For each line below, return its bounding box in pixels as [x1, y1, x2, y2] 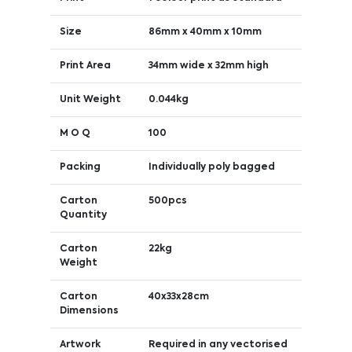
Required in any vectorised [148, 339, 288, 350]
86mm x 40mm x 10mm [148, 27, 262, 37]
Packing [59, 162, 101, 172]
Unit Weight [59, 94, 121, 104]
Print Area [59, 60, 111, 71]
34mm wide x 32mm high [148, 60, 269, 71]
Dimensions [59, 306, 119, 316]
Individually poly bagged [148, 162, 275, 172]
